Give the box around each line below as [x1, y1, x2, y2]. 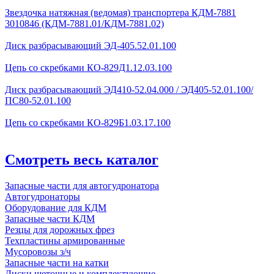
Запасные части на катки [5, 257, 109, 268]
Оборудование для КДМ [5, 202, 106, 213]
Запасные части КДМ [5, 213, 95, 224]
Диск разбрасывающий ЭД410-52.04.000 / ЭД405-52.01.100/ [5, 84, 253, 95]
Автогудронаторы [5, 191, 80, 202]
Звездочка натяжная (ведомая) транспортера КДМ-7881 [5, 7, 236, 18]
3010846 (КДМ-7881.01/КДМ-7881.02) [5, 18, 164, 29]
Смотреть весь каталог [5, 151, 158, 168]
